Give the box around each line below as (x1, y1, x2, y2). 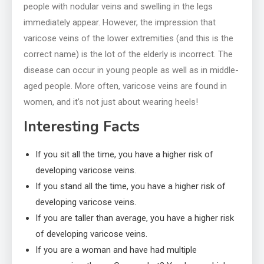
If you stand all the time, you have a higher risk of (35, 180, 226, 192)
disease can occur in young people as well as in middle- (24, 64, 239, 75)
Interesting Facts (24, 116, 140, 137)
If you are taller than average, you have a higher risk (35, 212, 234, 223)
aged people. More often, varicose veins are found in (24, 80, 227, 91)
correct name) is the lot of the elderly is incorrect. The (24, 48, 233, 60)
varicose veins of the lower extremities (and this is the (24, 32, 233, 44)
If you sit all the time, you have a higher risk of (35, 148, 213, 160)
